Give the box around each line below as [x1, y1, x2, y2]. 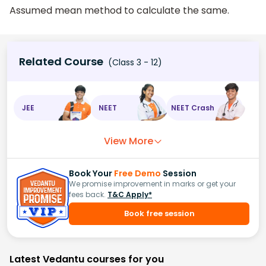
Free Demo [114, 167, 161, 180]
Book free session [123, 208, 195, 220]
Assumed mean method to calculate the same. [9, 3, 229, 17]
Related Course [19, 54, 103, 69]
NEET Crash [171, 102, 215, 113]
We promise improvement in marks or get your [69, 179, 236, 189]
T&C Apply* [107, 189, 152, 200]
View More [103, 134, 153, 148]
